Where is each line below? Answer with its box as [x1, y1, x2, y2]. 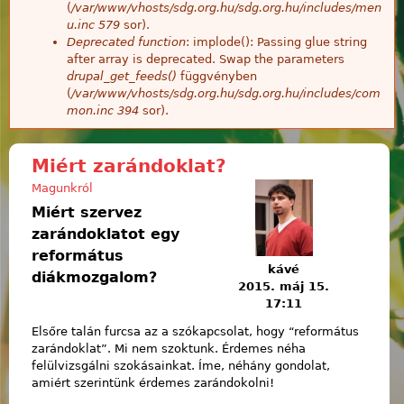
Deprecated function [67, 34, 186, 49]
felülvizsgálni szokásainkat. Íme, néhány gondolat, [32, 359, 330, 373]
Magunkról [32, 180, 93, 195]
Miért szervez [32, 203, 142, 221]
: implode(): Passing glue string [186, 34, 367, 49]
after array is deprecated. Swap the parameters [67, 51, 344, 66]
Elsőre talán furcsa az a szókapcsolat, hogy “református [32, 325, 359, 339]
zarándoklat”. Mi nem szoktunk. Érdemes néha [32, 342, 306, 356]
